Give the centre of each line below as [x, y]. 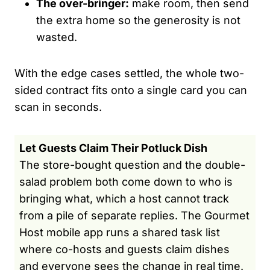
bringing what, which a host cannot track [124, 198]
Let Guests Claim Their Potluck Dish [113, 148]
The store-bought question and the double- [132, 165]
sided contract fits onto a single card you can [131, 90]
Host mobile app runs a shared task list [120, 232]
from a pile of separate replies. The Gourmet [134, 215]
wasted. [57, 37]
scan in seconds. [58, 107]
